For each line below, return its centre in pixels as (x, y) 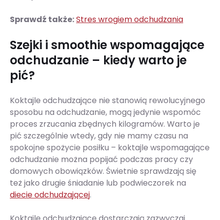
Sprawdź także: (42, 20)
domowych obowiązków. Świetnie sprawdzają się (103, 171)
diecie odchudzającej (50, 195)
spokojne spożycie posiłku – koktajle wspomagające (110, 148)
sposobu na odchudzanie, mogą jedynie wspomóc (105, 112)
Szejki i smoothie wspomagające (107, 45)
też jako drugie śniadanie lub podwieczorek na (98, 183)
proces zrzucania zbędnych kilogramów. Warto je (105, 124)
